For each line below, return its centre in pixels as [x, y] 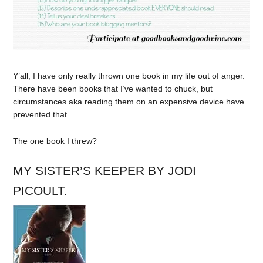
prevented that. [41, 115]
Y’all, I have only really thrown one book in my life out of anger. [129, 76]
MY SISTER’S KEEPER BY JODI [105, 170]
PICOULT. [41, 190]
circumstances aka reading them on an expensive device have [129, 102]
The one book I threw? [55, 141]
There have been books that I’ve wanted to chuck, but [113, 89]
